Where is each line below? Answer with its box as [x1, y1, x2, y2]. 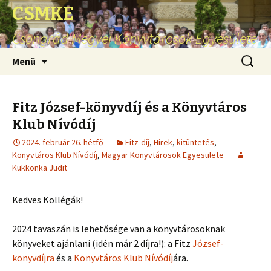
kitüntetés [177, 137, 214, 148]
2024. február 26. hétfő [22, 137, 103, 148]
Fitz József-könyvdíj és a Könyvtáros [12, 99, 247, 116]
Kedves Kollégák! [12, 194, 83, 206]
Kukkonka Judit [12, 162, 67, 173]
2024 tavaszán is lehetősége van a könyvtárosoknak [12, 223, 225, 235]
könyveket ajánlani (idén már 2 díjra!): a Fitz [12, 237, 192, 249]
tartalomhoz [47, 77, 102, 90]
